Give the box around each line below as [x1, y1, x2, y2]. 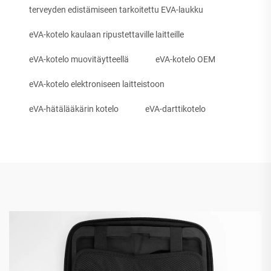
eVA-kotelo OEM [155, 54, 215, 64]
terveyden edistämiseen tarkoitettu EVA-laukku [29, 4, 203, 15]
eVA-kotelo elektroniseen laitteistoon [29, 79, 165, 89]
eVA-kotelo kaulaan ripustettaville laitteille [29, 29, 184, 39]
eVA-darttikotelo [145, 103, 206, 114]
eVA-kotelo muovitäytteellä [29, 54, 129, 64]
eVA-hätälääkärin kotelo [29, 103, 119, 114]
